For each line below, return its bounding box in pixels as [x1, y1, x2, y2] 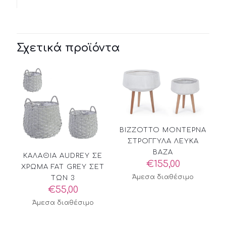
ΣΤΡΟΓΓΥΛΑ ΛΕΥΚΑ [127, 137, 199, 145]
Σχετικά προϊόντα [17, 42, 120, 54]
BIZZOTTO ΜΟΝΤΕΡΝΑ [120, 126, 207, 134]
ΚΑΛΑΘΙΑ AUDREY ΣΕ [23, 152, 103, 159]
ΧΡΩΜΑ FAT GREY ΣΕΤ [21, 163, 105, 171]
